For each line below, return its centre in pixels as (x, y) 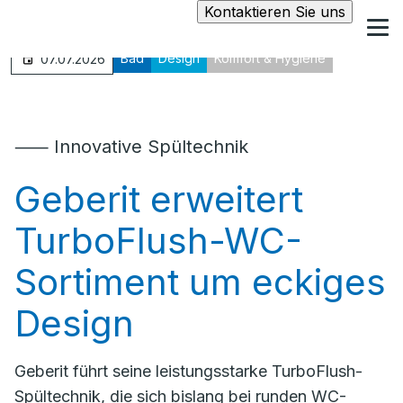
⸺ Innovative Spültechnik (131, 147)
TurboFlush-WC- (158, 241)
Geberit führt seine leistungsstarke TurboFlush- (188, 371)
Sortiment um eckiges (200, 282)
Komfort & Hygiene (270, 58)
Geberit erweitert (159, 199)
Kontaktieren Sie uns (275, 12)
